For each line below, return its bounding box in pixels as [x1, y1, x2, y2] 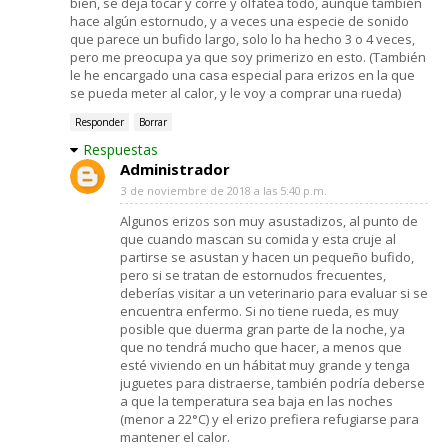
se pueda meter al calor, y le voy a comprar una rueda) [70, 83, 401, 102]
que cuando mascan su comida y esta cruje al [120, 229, 396, 248]
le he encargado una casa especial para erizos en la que [70, 65, 415, 84]
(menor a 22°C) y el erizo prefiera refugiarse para [120, 409, 419, 428]
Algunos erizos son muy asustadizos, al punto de [120, 211, 418, 230]
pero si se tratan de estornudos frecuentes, [120, 265, 386, 284]
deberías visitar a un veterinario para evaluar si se [120, 283, 428, 302]
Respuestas [83, 139, 158, 159]
